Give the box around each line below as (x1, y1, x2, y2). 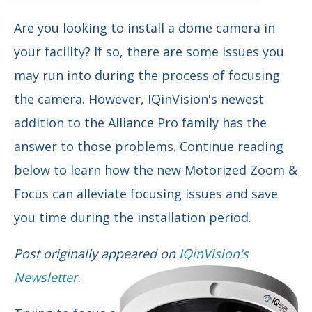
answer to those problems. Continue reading (14, 137, 283, 155)
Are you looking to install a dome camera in (14, 19, 275, 36)
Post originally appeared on (14, 244, 179, 262)
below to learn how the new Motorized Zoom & (14, 161, 297, 178)
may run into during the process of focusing (14, 66, 280, 84)
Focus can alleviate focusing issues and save (14, 185, 278, 202)
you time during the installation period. (14, 208, 255, 226)
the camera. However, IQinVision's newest (14, 90, 264, 107)
